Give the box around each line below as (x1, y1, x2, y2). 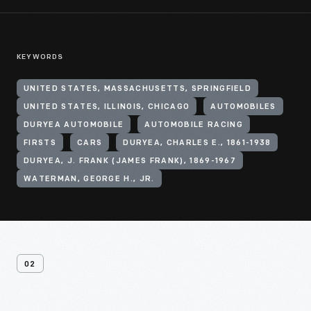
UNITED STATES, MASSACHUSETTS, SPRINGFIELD (24, 85, 252, 93)
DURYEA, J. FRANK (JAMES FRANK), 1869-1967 (24, 158, 237, 165)
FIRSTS (24, 140, 56, 147)
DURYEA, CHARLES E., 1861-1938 (123, 140, 271, 147)
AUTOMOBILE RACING (144, 121, 243, 129)
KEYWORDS (17, 53, 64, 61)
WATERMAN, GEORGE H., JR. (24, 176, 155, 183)
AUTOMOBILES (210, 103, 276, 111)
